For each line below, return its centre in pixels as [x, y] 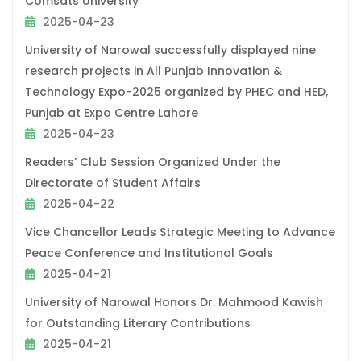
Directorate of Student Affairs [113, 183]
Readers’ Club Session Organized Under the [153, 162]
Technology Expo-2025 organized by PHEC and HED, [176, 91]
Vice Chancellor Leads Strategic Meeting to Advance [180, 232]
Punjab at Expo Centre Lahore [112, 112]
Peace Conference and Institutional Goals [149, 253]
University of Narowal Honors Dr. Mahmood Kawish [174, 302]
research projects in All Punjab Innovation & [154, 71]
